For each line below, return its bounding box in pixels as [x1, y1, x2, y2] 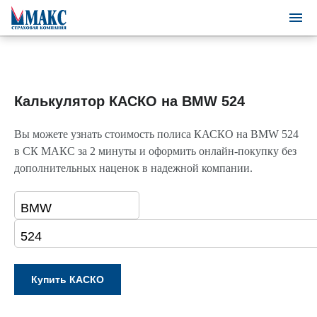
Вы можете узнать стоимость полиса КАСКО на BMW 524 [14, 128, 299, 140]
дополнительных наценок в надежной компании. [14, 162, 253, 174]
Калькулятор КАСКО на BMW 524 [14, 93, 245, 109]
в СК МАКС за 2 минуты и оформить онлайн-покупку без [14, 145, 296, 157]
